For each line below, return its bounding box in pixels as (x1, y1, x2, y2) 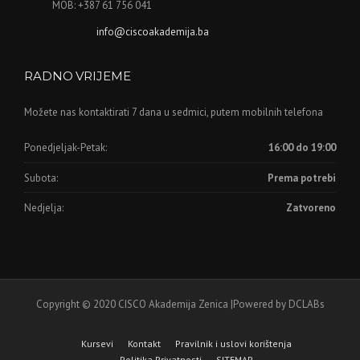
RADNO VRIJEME (24, 67, 131, 84)
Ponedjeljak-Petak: (24, 141, 107, 155)
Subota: (24, 170, 58, 185)
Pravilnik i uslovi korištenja (174, 337, 292, 350)
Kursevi (80, 337, 113, 350)
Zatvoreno (286, 200, 336, 215)
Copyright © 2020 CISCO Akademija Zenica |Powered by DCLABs (35, 297, 325, 311)
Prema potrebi (268, 170, 336, 185)
